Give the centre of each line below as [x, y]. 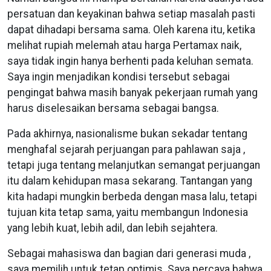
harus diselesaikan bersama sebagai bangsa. [113, 108]
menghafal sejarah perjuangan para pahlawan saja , [126, 149]
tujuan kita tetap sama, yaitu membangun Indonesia [128, 212]
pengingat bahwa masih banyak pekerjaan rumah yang [132, 92]
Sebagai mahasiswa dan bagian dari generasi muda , [129, 253]
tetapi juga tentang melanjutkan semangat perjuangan [134, 165]
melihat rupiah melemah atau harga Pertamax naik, [124, 45]
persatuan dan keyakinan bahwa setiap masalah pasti [131, 14]
